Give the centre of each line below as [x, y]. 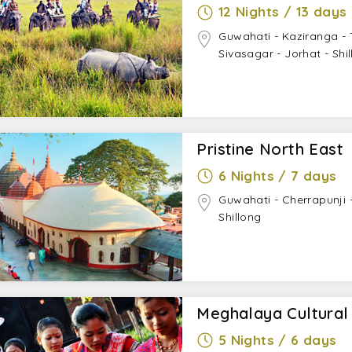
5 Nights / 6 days [277, 340]
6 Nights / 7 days [277, 176]
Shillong [240, 217]
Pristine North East [270, 149]
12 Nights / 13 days [282, 12]
